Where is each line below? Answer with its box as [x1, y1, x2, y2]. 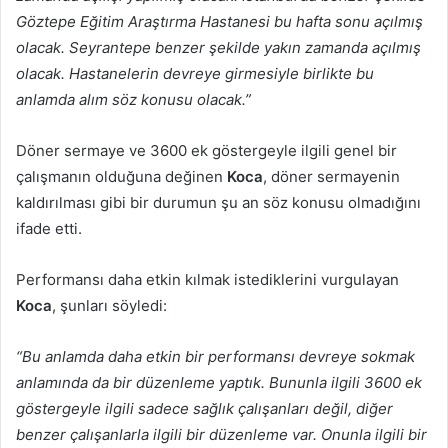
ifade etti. [16, 219, 82, 239]
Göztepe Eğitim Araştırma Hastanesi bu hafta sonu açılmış [16, 12, 423, 32]
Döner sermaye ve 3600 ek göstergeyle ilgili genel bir [16, 141, 397, 161]
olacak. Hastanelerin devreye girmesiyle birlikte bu [16, 64, 374, 84]
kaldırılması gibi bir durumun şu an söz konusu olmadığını [16, 193, 421, 213]
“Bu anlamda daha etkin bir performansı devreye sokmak [16, 347, 415, 367]
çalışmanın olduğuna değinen [16, 167, 227, 187]
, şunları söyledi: [52, 296, 167, 316]
